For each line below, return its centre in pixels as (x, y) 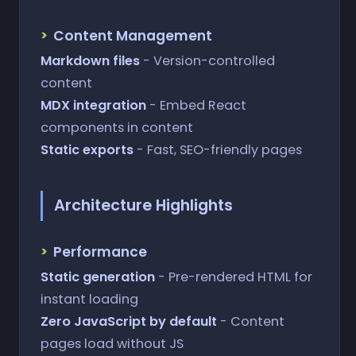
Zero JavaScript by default (128, 321)
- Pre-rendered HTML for (233, 277)
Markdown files (90, 60)
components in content (116, 127)
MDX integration (93, 105)
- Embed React (196, 105)
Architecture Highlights (143, 206)
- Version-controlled (207, 60)
